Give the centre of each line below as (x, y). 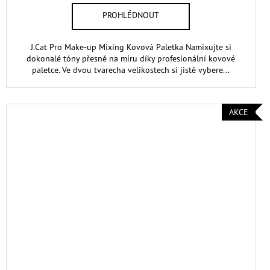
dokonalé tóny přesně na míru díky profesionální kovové (131, 58)
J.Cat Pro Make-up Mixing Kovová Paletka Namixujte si (131, 47)
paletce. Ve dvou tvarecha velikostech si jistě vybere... (131, 70)
